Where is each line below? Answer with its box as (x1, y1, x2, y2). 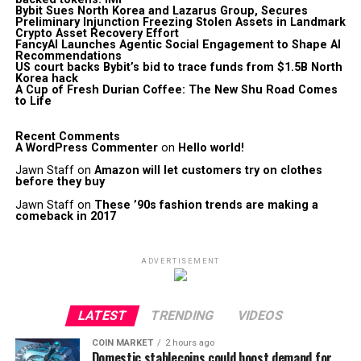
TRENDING (148, 308, 216, 324)
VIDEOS (235, 308, 285, 324)
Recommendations (15, 49, 122, 63)
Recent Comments (15, 130, 120, 143)
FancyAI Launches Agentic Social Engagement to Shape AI (15, 38, 341, 52)
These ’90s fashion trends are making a (93, 197, 318, 212)
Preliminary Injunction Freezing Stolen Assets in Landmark (15, 15, 346, 29)
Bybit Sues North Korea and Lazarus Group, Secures (15, 4, 308, 18)
